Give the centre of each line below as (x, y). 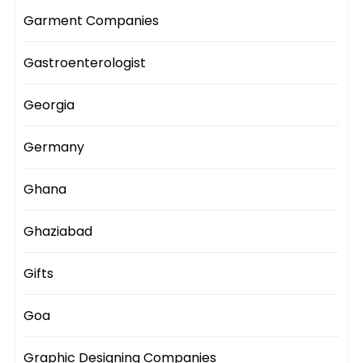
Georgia (49, 105)
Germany (54, 147)
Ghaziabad (58, 232)
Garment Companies (92, 21)
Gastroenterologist (85, 63)
